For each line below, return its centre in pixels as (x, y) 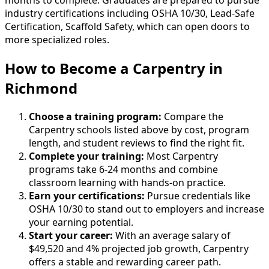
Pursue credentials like (198, 196)
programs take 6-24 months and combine (123, 170)
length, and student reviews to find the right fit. (137, 143)
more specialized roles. (57, 40)
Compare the (192, 117)
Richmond (41, 88)
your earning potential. (81, 222)
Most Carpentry (181, 156)
